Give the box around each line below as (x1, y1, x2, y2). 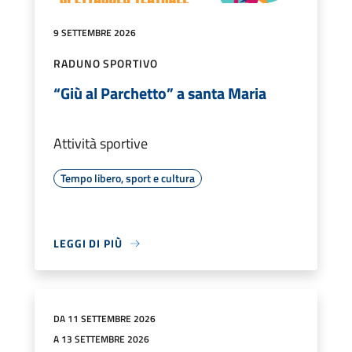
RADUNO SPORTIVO (53, 55, 158, 72)
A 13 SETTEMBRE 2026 (53, 332, 149, 347)
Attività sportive (53, 133, 148, 155)
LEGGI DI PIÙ (53, 235, 123, 252)
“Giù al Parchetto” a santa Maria (53, 81, 266, 106)
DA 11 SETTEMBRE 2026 (53, 311, 156, 327)
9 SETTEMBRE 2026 (53, 25, 136, 41)
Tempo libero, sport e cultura (60, 170, 195, 187)
